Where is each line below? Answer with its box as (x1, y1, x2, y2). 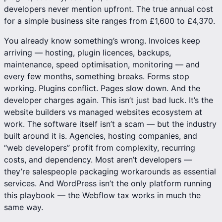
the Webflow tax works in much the (68, 190, 201, 200)
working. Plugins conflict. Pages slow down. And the (4, 83, 200, 93)
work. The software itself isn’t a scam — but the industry (4, 118, 217, 129)
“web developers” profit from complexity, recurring (4, 142, 195, 153)
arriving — (4, 47, 45, 57)
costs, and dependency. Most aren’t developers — (4, 154, 192, 165)
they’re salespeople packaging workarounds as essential (4, 166, 216, 176)
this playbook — (4, 190, 68, 200)
